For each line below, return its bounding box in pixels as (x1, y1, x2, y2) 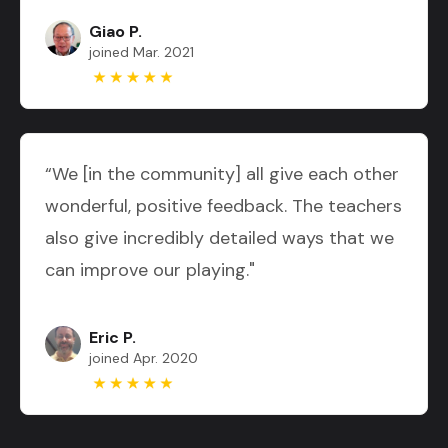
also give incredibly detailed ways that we (45, 226, 394, 251)
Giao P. (89, 21, 142, 43)
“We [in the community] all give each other (45, 162, 399, 187)
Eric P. (89, 327, 136, 349)
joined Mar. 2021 (89, 43, 194, 62)
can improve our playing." (45, 258, 255, 283)
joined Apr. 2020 (89, 349, 198, 368)
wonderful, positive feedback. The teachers (45, 194, 402, 219)
